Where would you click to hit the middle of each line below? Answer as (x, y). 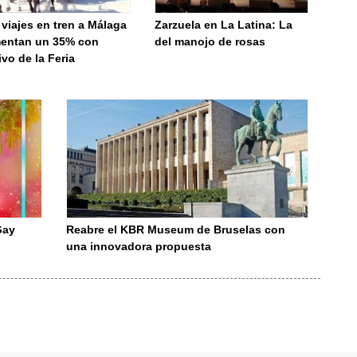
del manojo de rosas (210, 41)
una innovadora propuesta (139, 246)
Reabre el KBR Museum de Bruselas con (176, 229)
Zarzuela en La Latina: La (224, 25)
